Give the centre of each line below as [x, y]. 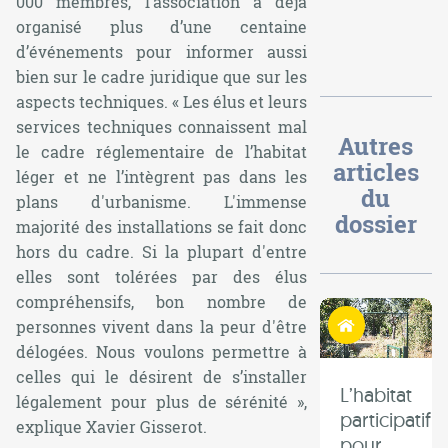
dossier [375, 224]
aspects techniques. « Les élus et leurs [162, 102]
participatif [386, 419]
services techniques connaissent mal [162, 127]
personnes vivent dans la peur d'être [162, 327]
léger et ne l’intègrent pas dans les [162, 177]
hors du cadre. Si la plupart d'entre [162, 252]
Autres [376, 146]
